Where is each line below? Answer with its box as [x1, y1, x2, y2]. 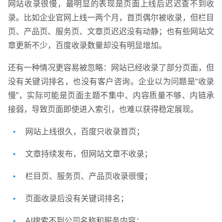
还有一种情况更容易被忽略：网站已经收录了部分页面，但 [7, 63, 215, 72]
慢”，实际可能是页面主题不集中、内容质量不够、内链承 [7, 91, 215, 100]
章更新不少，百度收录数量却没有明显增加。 [7, 41, 166, 50]
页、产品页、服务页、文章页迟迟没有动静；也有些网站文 [7, 27, 215, 36]
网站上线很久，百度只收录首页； [25, 127, 144, 136]
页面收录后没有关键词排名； [25, 194, 128, 203]
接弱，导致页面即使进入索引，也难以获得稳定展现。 [7, 105, 198, 114]
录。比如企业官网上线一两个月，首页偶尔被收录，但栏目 [7, 13, 215, 22]
